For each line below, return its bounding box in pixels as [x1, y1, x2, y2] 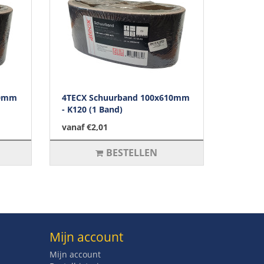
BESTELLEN [106, 146, 158, 159]
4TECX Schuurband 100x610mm [61, 91, 190, 103]
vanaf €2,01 [61, 121, 108, 133]
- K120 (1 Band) [61, 103, 123, 115]
